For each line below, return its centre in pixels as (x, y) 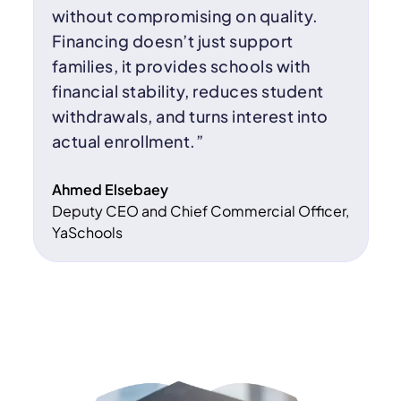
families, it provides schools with (181, 66)
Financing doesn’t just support (172, 41)
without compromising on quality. (185, 16)
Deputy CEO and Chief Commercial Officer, (200, 211)
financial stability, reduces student (188, 91)
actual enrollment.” (127, 141)
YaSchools (87, 233)
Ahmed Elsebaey (110, 190)
